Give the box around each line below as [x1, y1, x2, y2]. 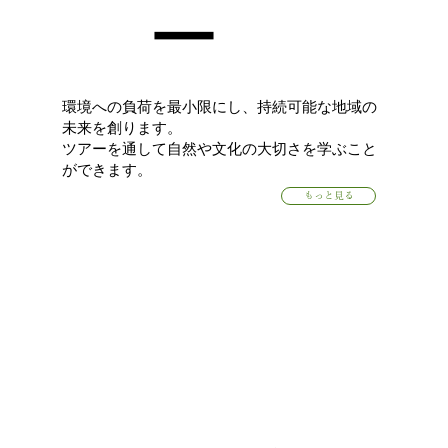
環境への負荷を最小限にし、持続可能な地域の [62, 96, 378, 116]
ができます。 [62, 159, 153, 179]
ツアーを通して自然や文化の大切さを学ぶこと [62, 138, 378, 158]
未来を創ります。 [62, 117, 183, 137]
